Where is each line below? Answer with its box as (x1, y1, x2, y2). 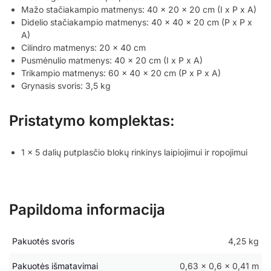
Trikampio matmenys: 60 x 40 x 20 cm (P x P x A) (21, 68, 221, 79)
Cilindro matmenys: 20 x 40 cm (21, 42, 146, 53)
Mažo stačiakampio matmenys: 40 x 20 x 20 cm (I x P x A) (21, 4, 256, 15)
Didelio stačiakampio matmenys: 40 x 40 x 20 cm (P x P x (21, 17, 252, 28)
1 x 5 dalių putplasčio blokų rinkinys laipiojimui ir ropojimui (21, 147, 247, 158)
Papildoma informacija (9, 201, 165, 219)
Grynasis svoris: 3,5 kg (21, 80, 111, 91)
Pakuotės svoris (12, 236, 74, 247)
